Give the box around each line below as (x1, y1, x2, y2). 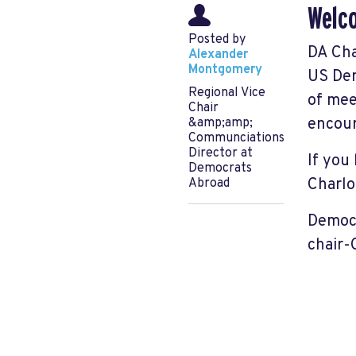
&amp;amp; (188, 115, 253, 131)
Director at (188, 145, 253, 161)
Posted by (188, 32, 246, 48)
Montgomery (188, 62, 262, 78)
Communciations (188, 130, 284, 146)
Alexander (188, 47, 248, 63)
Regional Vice (188, 85, 265, 101)
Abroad (188, 176, 230, 192)
